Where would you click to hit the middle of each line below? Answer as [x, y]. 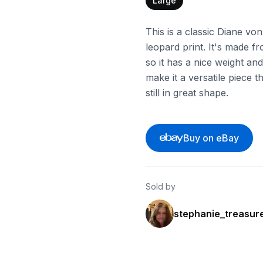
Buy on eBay [211, 138]
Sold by [161, 186]
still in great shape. [187, 93]
